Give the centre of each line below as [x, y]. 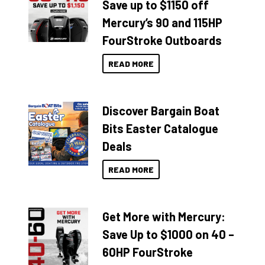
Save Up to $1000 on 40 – [169, 234]
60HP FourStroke [148, 252]
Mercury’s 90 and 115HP [163, 22]
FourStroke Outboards [162, 40]
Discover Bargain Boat [161, 110]
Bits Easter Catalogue [161, 128]
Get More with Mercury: [164, 216]
